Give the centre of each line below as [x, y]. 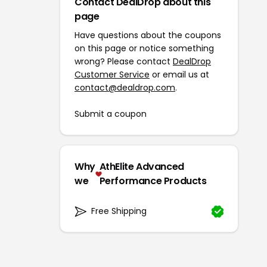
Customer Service [112, 75]
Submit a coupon [111, 114]
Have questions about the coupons [148, 35]
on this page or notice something [144, 49]
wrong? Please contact [124, 62]
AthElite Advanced [142, 167]
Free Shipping [119, 211]
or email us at [179, 75]
